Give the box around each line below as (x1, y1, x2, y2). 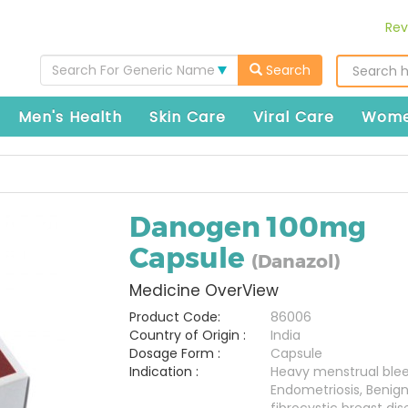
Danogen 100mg (128, 209, 366, 244)
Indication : (128, 362, 199, 381)
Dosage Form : (128, 344, 220, 362)
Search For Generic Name (52, 61, 215, 79)
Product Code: (128, 308, 220, 326)
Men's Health (18, 107, 122, 127)
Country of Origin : (128, 326, 246, 344)
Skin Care (149, 107, 226, 127)
